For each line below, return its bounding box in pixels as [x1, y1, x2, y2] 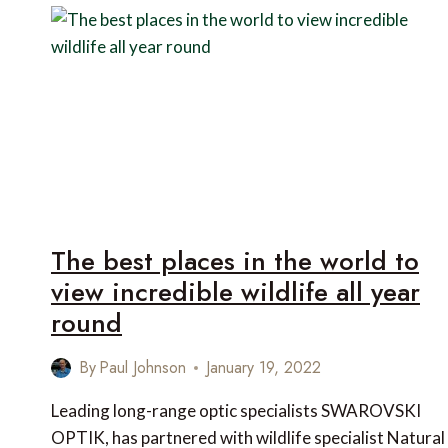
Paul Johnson [99, 356, 187, 380]
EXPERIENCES [134, 3, 233, 20]
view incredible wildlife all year [51, 273, 420, 312]
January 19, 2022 [206, 356, 322, 380]
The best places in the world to [51, 242, 419, 281]
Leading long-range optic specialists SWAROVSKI [51, 400, 421, 422]
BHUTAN [134, 45, 197, 62]
